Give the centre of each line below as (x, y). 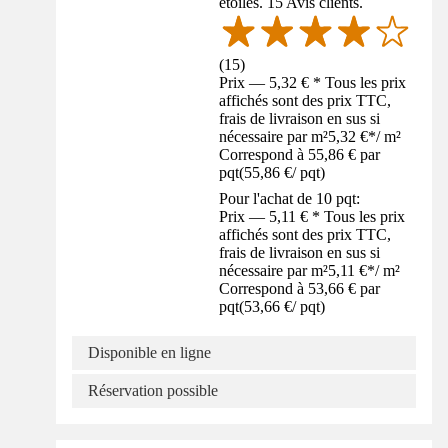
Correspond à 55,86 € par (300, 155)
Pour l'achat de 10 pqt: (290, 199)
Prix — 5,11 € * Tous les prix (312, 217)
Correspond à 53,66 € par (300, 289)
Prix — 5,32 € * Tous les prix (313, 83)
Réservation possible (153, 391)
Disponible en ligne (149, 353)
